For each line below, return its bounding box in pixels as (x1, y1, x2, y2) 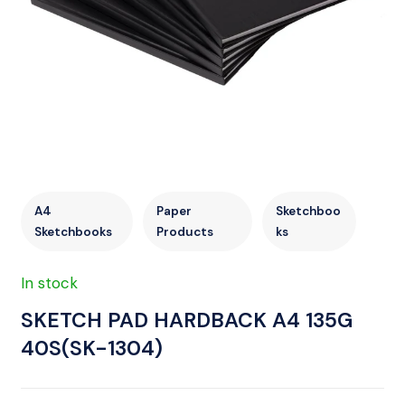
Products (155, 224, 213, 240)
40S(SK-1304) (21, 334, 163, 362)
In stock (21, 273, 78, 293)
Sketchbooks (34, 224, 112, 240)
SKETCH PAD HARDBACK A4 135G (21, 306, 353, 334)
